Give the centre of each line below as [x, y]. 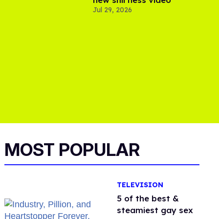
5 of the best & [148, 198]
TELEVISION [140, 185]
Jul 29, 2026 [112, 10]
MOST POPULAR [72, 150]
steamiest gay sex [155, 210]
